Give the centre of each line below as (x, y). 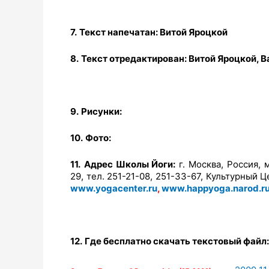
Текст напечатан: (119, 32)
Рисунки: (101, 112)
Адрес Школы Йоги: (130, 165)
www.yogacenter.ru (114, 189)
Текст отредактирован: (135, 59)
